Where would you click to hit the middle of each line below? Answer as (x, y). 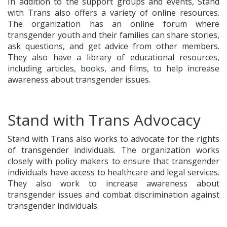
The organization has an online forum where (113, 24)
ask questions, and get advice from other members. (113, 46)
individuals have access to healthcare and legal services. (113, 172)
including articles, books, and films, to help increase (113, 68)
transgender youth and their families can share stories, (113, 35)
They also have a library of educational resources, (113, 57)
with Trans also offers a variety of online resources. (113, 12)
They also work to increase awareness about (113, 183)
